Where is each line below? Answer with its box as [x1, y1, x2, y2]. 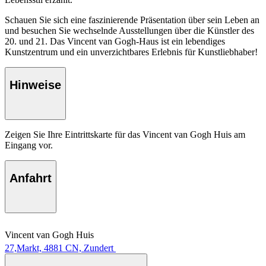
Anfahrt [9, 172, 52, 185]
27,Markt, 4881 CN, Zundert [5, 242, 113, 253]
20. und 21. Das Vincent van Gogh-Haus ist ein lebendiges [5, 36, 225, 46]
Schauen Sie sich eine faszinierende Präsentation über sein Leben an [5, 14, 259, 25]
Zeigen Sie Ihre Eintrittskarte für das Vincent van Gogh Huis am [5, 129, 245, 140]
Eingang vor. [5, 140, 53, 150]
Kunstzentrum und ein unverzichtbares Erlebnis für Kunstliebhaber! [5, 46, 258, 57]
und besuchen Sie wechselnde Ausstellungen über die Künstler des [5, 25, 254, 36]
